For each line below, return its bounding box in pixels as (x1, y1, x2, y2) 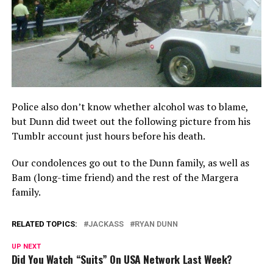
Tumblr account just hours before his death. (11, 129, 205, 143)
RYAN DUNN (134, 219, 178, 229)
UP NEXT (11, 242, 41, 250)
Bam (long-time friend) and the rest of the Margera (11, 170, 238, 184)
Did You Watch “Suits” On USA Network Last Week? (11, 250, 233, 267)
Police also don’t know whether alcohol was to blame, (11, 99, 248, 113)
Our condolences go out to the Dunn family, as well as (11, 155, 249, 169)
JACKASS (88, 219, 124, 229)
